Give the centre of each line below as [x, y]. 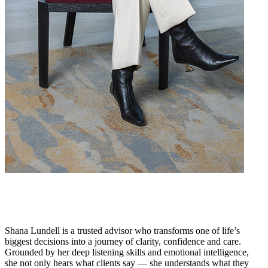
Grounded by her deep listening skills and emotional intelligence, [127, 252]
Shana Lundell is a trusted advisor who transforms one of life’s [122, 230]
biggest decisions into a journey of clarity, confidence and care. [123, 241]
